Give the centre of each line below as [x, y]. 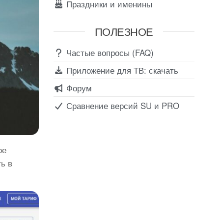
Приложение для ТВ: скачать [121, 70]
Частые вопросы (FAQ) [109, 52]
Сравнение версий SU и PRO [121, 105]
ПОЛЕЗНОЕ [124, 31]
